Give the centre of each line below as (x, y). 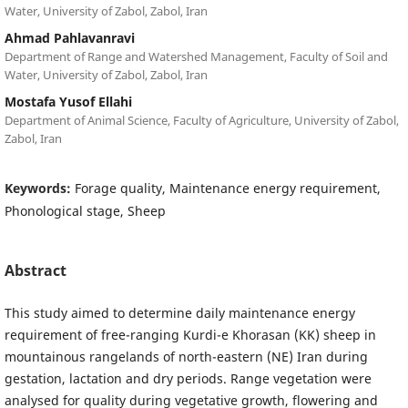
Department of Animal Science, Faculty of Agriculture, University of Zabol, (201, 120)
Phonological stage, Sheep (85, 210)
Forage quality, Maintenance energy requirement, (227, 188)
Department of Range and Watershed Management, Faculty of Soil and (196, 56)
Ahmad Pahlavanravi (69, 37)
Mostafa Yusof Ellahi (68, 101)
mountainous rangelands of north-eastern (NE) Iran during (186, 356)
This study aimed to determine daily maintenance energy (179, 312)
